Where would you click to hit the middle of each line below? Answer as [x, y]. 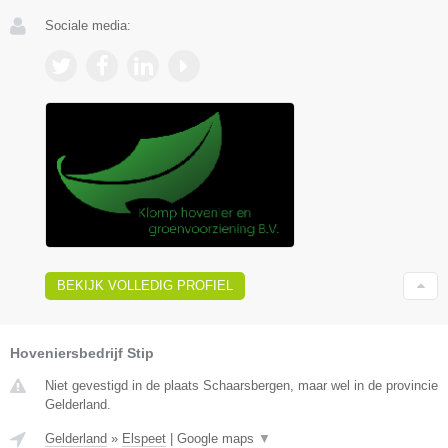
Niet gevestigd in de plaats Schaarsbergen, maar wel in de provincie [241, 386]
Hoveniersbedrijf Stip [82, 353]
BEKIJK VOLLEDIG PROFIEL [145, 286]
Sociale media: [88, 26]
